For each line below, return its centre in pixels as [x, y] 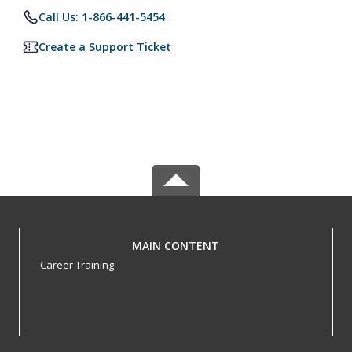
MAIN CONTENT [176, 246]
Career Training [77, 265]
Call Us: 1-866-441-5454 [102, 17]
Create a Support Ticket [105, 47]
